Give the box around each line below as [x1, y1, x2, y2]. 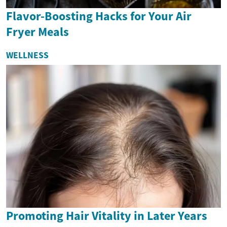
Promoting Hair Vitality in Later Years [6, 208, 207, 224]
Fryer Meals [6, 23, 69, 40]
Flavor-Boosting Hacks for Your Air [6, 8, 192, 24]
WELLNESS [6, 49, 49, 61]
